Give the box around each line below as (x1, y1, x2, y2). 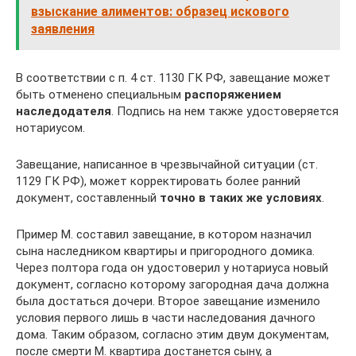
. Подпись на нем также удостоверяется (111, 104, 339, 118)
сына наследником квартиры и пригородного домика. (16, 244, 315, 258)
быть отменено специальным (16, 87, 184, 102)
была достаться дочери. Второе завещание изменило (16, 294, 320, 308)
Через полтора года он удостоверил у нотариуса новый (16, 261, 328, 275)
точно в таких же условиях (160, 191, 322, 205)
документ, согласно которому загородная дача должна (16, 277, 329, 292)
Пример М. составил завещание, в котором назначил (16, 227, 311, 242)
